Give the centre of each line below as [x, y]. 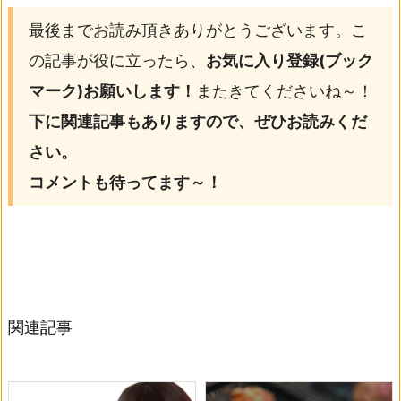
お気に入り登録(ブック [289, 61]
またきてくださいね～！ [284, 91]
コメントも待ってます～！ [125, 183]
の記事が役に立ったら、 [117, 61]
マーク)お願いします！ [112, 91]
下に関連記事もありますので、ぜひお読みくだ [197, 122]
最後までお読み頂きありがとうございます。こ [197, 30]
